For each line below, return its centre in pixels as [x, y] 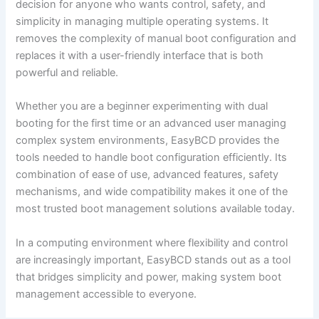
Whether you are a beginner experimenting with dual [142, 106]
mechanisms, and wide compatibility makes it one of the [152, 192]
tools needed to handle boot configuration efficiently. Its [152, 158]
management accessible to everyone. [106, 294]
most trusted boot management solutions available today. [156, 209]
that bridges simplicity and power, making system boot [149, 277]
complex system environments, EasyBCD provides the [148, 141]
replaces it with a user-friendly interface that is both [140, 55]
